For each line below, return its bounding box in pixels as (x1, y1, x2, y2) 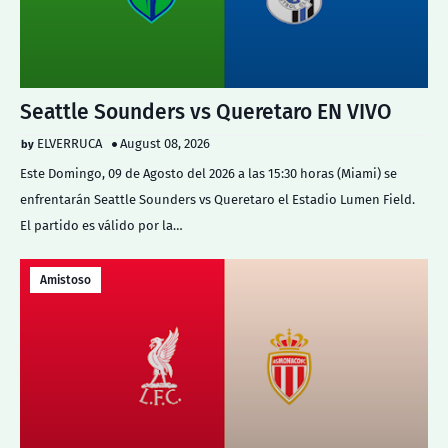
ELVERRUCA (37, 136, 102, 151)
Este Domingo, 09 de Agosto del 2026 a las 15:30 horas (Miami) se (20, 166, 397, 181)
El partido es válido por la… (20, 218, 183, 233)
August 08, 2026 (120, 136, 210, 151)
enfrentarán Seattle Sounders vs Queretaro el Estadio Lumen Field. (20, 192, 415, 207)
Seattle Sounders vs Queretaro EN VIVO (20, 99, 392, 125)
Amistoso (40, 273, 91, 287)
